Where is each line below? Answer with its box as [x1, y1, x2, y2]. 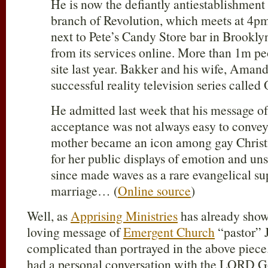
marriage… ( [51, 182, 118, 199]
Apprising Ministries [71, 207, 178, 224]
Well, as [27, 207, 71, 224]
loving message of [27, 223, 123, 240]
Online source [118, 182, 191, 199]
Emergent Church [123, 223, 215, 240]
